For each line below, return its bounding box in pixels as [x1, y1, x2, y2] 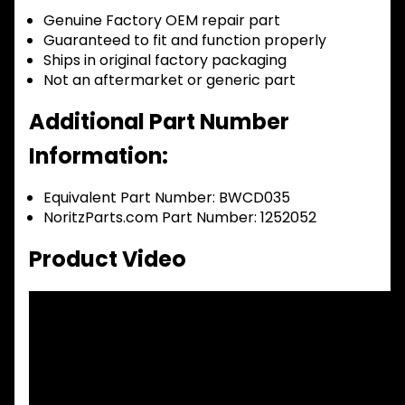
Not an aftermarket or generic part [43, 69, 296, 90]
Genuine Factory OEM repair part [43, 9, 280, 31]
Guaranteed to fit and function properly [43, 29, 326, 51]
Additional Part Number [29, 106, 289, 137]
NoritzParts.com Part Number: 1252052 [43, 206, 316, 228]
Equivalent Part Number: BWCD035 [43, 186, 290, 208]
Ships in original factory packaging [43, 49, 287, 71]
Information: [29, 140, 168, 171]
